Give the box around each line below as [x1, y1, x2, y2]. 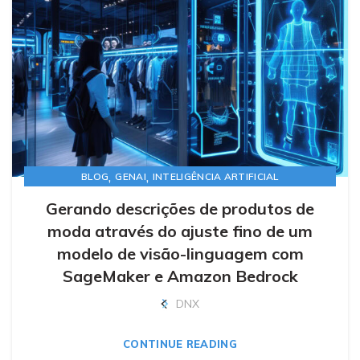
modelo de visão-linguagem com [56, 243, 304, 264]
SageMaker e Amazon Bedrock [62, 266, 298, 287]
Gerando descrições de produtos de [46, 198, 314, 219]
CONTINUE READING [123, 337, 237, 351]
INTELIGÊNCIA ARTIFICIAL [152, 170, 279, 183]
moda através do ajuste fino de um [47, 221, 313, 242]
